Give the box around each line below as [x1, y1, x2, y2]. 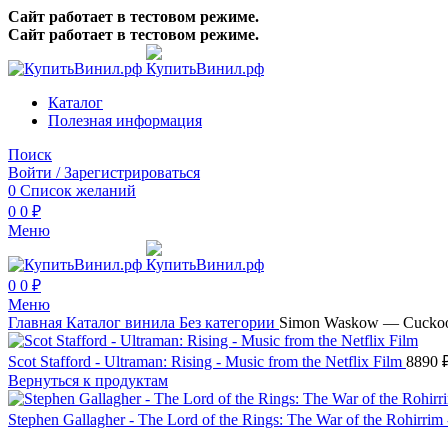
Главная [8, 314, 66, 331]
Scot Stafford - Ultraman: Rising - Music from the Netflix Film [8, 353, 406, 370]
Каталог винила [66, 314, 179, 331]
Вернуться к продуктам [8, 372, 168, 389]
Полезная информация [48, 112, 202, 129]
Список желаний [20, 182, 136, 199]
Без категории [179, 314, 279, 331]
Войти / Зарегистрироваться [8, 164, 200, 181]
